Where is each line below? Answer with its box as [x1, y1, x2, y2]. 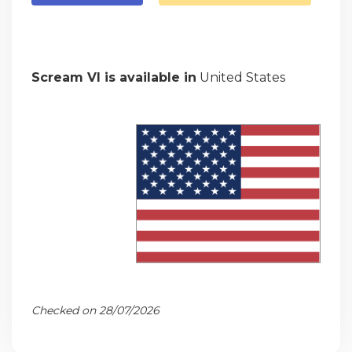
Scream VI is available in [31, 69, 196, 85]
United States [196, 69, 285, 85]
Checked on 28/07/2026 [31, 302, 159, 317]
